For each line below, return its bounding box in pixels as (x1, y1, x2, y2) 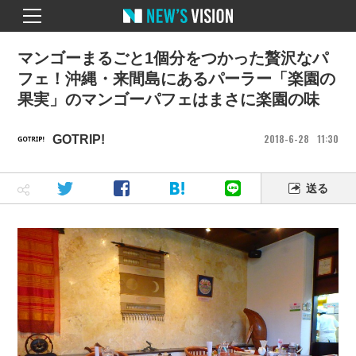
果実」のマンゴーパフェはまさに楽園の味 (17, 91, 320, 108)
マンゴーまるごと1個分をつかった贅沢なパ (17, 49, 329, 67)
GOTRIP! (52, 132, 106, 146)
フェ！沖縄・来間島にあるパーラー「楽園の (17, 70, 336, 87)
